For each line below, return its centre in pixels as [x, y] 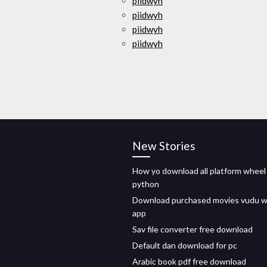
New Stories [164, 146]
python [146, 184]
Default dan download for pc [185, 245]
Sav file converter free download [193, 229]
